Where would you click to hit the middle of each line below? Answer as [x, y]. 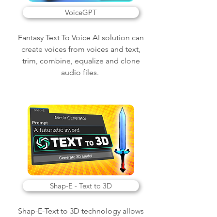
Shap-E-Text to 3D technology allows [81, 211]
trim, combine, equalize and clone [81, 61]
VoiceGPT [81, 12]
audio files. [81, 72]
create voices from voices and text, [81, 49]
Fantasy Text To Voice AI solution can [81, 38]
